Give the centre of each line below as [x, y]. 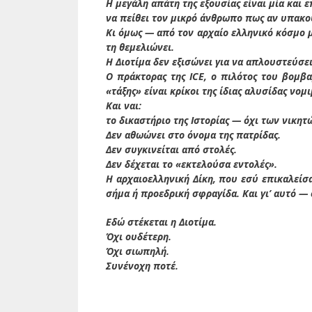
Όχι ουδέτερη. [139, 237]
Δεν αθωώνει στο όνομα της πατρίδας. [193, 135]
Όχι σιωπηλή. [138, 251]
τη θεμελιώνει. [140, 47]
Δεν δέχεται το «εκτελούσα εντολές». [192, 164]
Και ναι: [124, 106]
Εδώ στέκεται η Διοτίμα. [161, 222]
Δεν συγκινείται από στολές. [171, 150]
